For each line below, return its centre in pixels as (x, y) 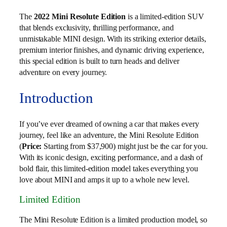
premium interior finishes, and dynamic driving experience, (112, 50)
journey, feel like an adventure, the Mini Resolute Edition (109, 135)
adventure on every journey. (63, 72)
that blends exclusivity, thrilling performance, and (97, 28)
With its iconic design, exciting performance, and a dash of (111, 157)
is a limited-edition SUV (165, 17)
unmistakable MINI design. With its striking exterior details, (113, 39)
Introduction (56, 98)
